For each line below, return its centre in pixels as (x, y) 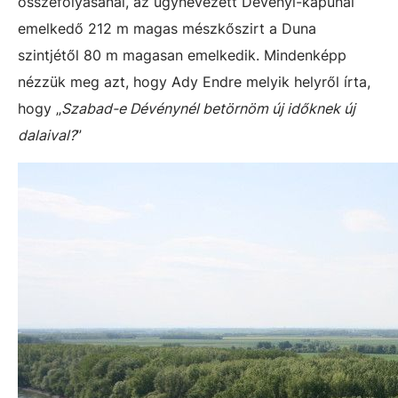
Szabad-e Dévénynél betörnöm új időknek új (208, 108)
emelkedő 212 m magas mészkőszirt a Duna (167, 28)
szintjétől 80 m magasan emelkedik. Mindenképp (182, 55)
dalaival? (47, 135)
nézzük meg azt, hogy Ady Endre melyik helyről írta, (194, 82)
